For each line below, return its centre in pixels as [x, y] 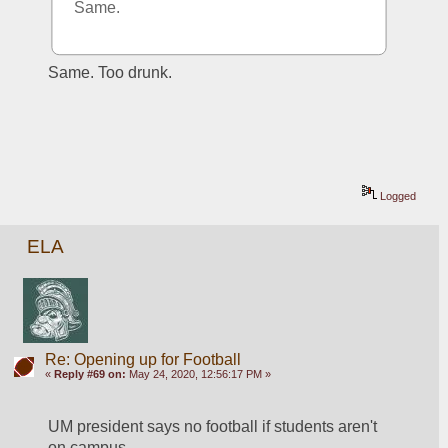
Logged [397, 196]
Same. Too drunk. [110, 72]
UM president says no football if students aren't [213, 426]
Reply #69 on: [89, 374]
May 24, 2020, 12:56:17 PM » [198, 374]
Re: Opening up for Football [142, 360]
